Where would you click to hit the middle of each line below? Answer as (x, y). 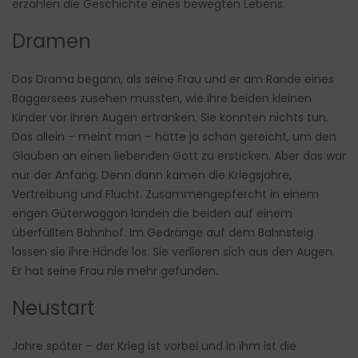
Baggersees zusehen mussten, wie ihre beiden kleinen (162, 99)
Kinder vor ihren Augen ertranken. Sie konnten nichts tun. (170, 118)
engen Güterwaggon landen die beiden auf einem (152, 214)
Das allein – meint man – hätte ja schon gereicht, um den (174, 137)
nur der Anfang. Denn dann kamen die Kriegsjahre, (152, 175)
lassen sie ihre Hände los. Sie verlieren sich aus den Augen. (173, 252)
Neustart (53, 308)
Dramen (52, 42)
